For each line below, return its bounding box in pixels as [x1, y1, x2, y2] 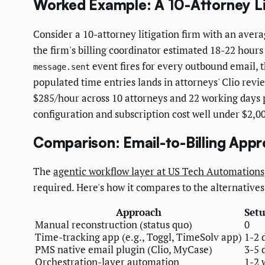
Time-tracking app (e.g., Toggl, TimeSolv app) [35, 230, 242, 244]
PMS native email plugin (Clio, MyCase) [35, 243, 212, 257]
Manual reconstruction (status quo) [35, 218, 192, 232]
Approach [115, 205, 161, 219]
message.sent [33, 62, 90, 72]
